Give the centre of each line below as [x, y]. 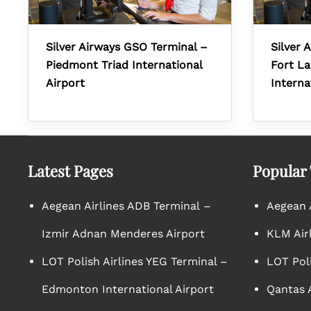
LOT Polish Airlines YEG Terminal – [135, 261]
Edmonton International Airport [128, 289]
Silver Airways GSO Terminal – [127, 47]
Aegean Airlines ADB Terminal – [126, 206]
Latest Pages [70, 171]
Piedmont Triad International [124, 65]
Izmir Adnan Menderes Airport [123, 234]
